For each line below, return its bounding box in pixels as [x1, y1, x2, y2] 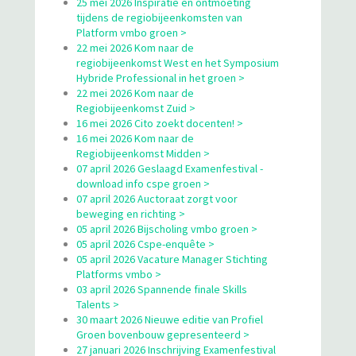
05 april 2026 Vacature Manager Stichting [76, 251, 268, 266]
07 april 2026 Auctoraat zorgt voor [76, 191, 238, 206]
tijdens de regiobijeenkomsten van [76, 10, 242, 25]
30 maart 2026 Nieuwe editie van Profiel [76, 311, 263, 327]
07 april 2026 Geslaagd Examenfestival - [76, 161, 263, 176]
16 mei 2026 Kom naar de [76, 130, 194, 145]
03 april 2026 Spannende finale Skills [76, 281, 247, 296]
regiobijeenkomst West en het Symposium [76, 55, 279, 70]
